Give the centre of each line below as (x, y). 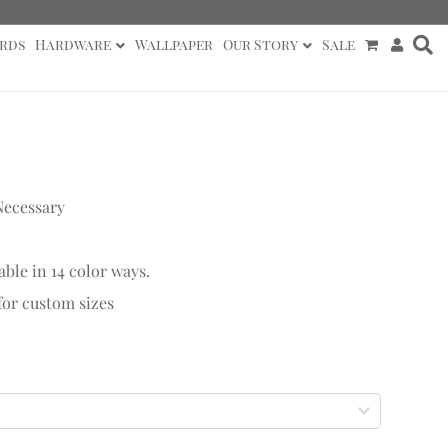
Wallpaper (173, 44)
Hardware (72, 44)
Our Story (260, 44)
